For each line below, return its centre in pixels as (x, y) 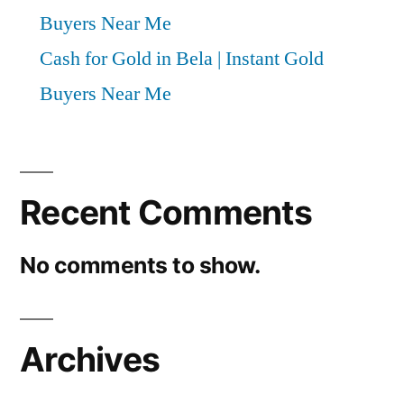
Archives (90, 360)
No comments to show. (140, 266)
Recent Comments (166, 213)
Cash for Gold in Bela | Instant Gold (182, 59)
